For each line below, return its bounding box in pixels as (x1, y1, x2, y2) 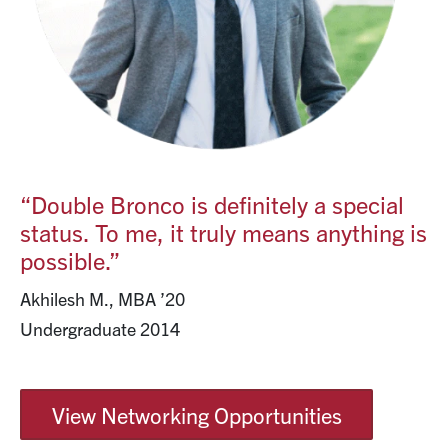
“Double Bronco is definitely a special (20, 188, 404, 220)
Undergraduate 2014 (20, 317, 180, 341)
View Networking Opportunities (51, 400, 342, 429)
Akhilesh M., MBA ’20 (20, 287, 185, 311)
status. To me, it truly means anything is (20, 216, 427, 248)
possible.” (20, 244, 120, 276)
